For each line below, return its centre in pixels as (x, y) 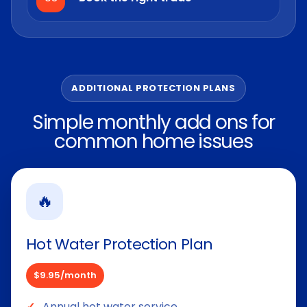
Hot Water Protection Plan (120, 244)
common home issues (153, 141)
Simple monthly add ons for (153, 122)
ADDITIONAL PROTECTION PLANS (153, 88)
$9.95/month (65, 275)
